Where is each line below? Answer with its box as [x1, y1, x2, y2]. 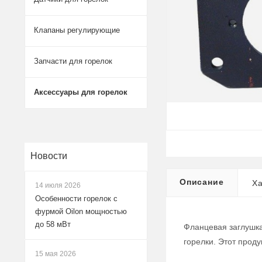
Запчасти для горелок [34, 57, 112, 65]
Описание [180, 177, 224, 187]
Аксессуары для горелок [34, 88, 127, 96]
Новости [30, 151, 67, 161]
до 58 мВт [35, 220, 71, 229]
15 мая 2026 [35, 250, 76, 258]
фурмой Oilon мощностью [35, 207, 127, 216]
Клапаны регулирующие [34, 26, 120, 35]
